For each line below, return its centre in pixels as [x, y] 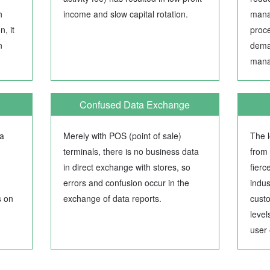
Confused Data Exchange [135, 104]
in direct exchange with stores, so [127, 167]
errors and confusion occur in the [126, 183]
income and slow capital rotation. [125, 14]
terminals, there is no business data [131, 152]
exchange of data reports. [112, 199]
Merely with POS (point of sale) [122, 136]
